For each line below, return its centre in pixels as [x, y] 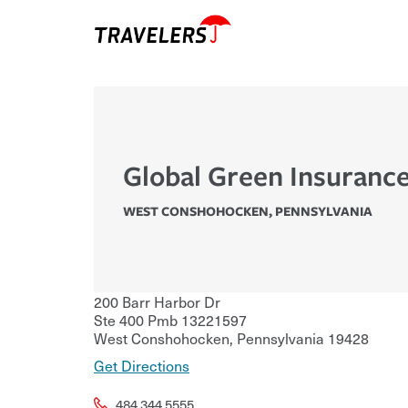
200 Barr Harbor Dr [157, 302]
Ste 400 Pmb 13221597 [170, 320]
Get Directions [142, 366]
